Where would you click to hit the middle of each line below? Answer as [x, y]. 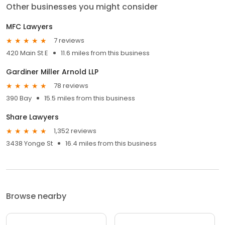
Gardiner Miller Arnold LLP [52, 72]
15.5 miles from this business [90, 98]
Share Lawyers [32, 117]
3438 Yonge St [29, 143]
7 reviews [69, 41]
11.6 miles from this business [105, 53]
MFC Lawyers [29, 26]
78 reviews [71, 86]
